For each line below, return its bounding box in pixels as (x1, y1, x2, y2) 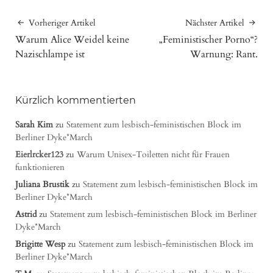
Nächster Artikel (185, 16, 244, 29)
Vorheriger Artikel (29, 16, 96, 29)
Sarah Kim (15, 118, 53, 130)
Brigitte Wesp (15, 238, 65, 250)
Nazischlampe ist (15, 47, 85, 61)
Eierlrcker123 (15, 148, 63, 160)
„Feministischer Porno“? (159, 32, 258, 46)
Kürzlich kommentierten (15, 94, 136, 106)
